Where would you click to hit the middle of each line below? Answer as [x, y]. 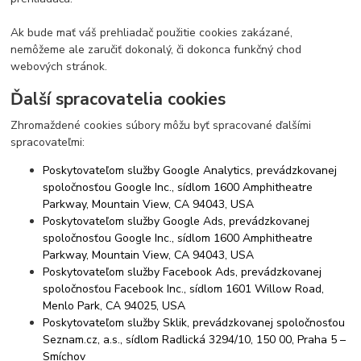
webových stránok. [59, 66]
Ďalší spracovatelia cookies [118, 100]
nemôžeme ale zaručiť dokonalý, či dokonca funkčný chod [156, 49]
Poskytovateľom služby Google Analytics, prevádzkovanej [190, 171]
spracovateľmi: [48, 143]
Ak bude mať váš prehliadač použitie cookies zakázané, [152, 32]
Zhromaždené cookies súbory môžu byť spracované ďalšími [161, 126]
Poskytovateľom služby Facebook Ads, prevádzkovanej [183, 272]
